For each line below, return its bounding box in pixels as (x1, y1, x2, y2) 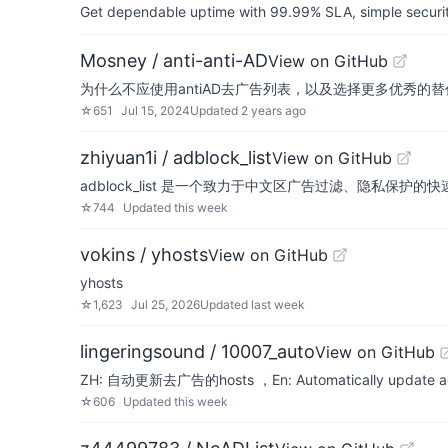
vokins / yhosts (80, 244, 208, 265)
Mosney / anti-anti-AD (80, 50, 268, 71)
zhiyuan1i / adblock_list (80, 147, 272, 168)
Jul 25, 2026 (131, 297, 200, 312)
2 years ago (241, 103, 306, 118)
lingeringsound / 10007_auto (80, 341, 315, 362)
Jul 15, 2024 (121, 103, 190, 118)
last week (251, 297, 305, 312)
